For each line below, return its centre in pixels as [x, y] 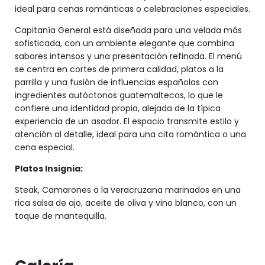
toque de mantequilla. [61, 216]
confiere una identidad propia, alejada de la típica [118, 108]
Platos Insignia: [49, 169]
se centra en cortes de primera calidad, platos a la [119, 69]
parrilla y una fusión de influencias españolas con [117, 82]
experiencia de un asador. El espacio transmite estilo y [127, 121]
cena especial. [45, 147]
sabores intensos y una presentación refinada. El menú [128, 56]
